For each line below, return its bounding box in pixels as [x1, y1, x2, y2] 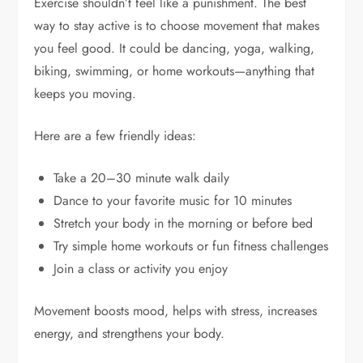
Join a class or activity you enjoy [53, 258, 228, 278]
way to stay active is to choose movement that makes [34, 15, 320, 35]
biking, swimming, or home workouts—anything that [34, 61, 315, 80]
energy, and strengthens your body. [34, 323, 225, 343]
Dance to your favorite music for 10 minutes [53, 190, 293, 210]
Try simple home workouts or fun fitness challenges [53, 236, 329, 255]
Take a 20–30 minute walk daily [53, 168, 230, 187]
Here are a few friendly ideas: [34, 126, 197, 145]
